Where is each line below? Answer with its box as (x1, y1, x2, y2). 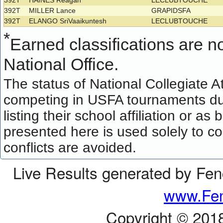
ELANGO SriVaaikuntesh (29, 17, 107, 25)
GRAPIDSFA (151, 6, 193, 15)
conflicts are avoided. (3, 139, 137, 155)
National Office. (3, 54, 119, 74)
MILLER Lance (29, 6, 76, 15)
